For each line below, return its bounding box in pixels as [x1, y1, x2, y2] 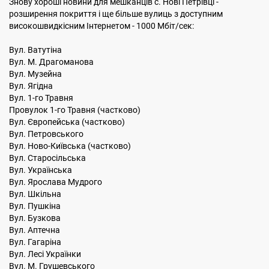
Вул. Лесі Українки [9, 249, 86, 259]
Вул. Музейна [9, 69, 67, 79]
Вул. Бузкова [9, 213, 64, 223]
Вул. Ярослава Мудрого [9, 177, 107, 187]
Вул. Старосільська [9, 153, 89, 163]
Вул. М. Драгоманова [9, 57, 99, 67]
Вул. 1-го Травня [9, 93, 79, 103]
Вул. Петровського [9, 129, 87, 139]
